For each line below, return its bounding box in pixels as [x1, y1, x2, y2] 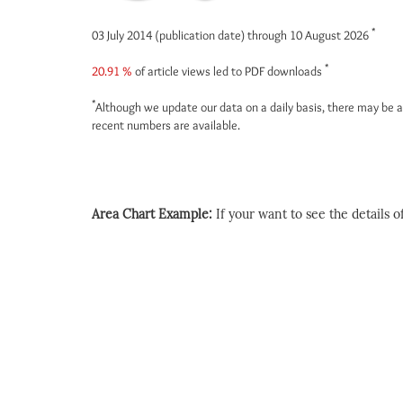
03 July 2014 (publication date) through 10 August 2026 [92, 27, 372, 43]
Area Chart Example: [92, 207, 216, 222]
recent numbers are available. [92, 117, 240, 133]
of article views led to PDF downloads [132, 63, 325, 79]
